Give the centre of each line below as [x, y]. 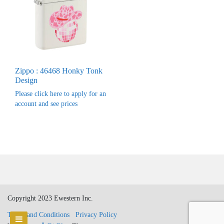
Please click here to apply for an [60, 93]
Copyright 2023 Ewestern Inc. [50, 198]
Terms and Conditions [38, 214]
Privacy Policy [96, 214]
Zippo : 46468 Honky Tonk [59, 70]
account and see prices [46, 103]
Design [26, 80]
